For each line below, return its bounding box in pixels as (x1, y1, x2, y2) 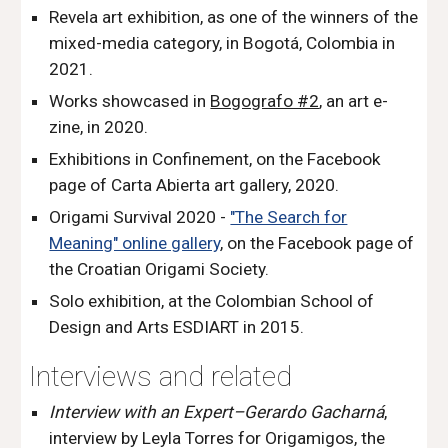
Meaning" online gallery (49, 233, 221, 253)
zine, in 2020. (49, 117, 149, 137)
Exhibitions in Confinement (49, 149, 250, 169)
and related (159, 360, 293, 393)
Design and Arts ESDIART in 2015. (49, 317, 305, 337)
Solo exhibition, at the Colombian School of (49, 291, 375, 311)
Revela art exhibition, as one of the (49, 7, 311, 27)
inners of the (323, 7, 419, 27)
